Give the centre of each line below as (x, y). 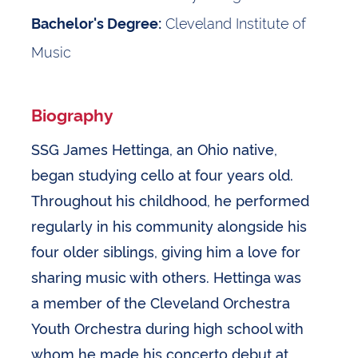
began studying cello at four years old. (163, 174)
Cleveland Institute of (234, 22)
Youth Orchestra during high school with (168, 327)
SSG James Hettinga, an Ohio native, (155, 148)
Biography (73, 114)
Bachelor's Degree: (97, 23)
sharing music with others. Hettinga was (167, 276)
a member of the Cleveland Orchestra (161, 302)
